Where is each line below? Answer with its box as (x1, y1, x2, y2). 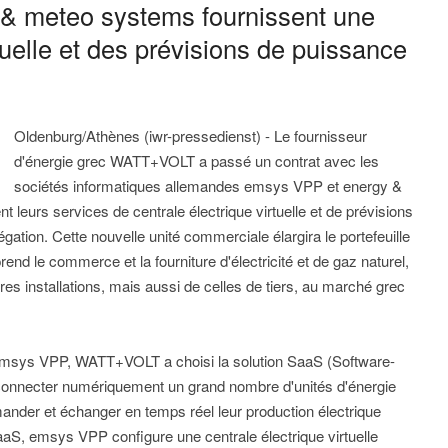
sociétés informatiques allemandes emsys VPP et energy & (14, 175, 402, 197)
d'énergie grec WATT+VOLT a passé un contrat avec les (14, 150, 379, 172)
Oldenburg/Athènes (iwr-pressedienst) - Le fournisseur (14, 125, 367, 147)
